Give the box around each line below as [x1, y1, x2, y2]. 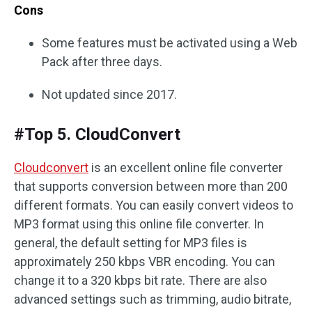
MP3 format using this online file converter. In [14, 217, 264, 232]
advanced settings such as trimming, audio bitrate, [14, 292, 291, 307]
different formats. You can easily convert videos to [14, 198, 293, 213]
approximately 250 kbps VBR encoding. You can [14, 254, 275, 270]
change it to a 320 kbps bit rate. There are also [14, 273, 267, 288]
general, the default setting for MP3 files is [14, 235, 247, 251]
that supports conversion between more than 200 [14, 179, 288, 194]
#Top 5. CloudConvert [14, 125, 180, 145]
